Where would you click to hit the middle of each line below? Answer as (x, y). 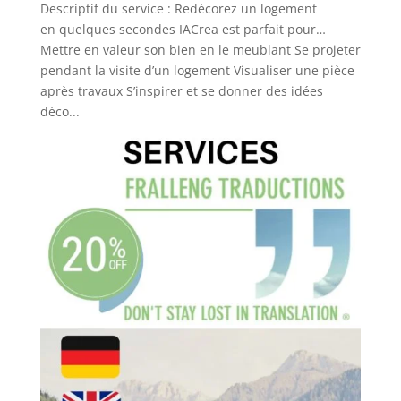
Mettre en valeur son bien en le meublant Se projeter (200, 50)
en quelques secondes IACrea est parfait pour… (183, 30)
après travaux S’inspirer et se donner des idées (181, 91)
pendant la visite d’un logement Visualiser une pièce (197, 71)
